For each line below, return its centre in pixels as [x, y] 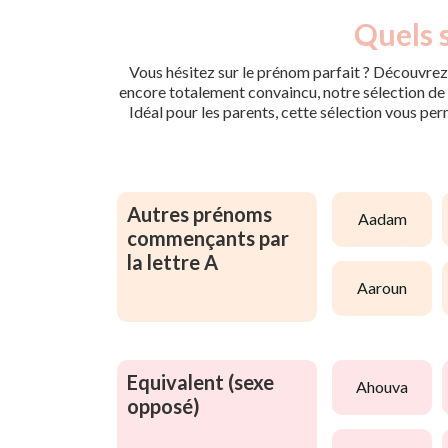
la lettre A [172, 261]
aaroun [387, 288]
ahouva [387, 387]
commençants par [208, 237]
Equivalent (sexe [200, 381]
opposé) [163, 405]
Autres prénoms [199, 213]
